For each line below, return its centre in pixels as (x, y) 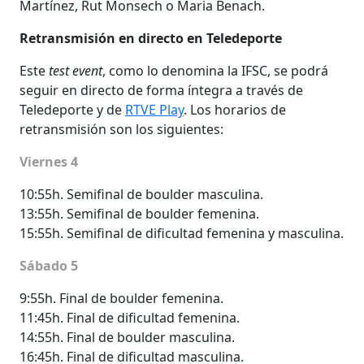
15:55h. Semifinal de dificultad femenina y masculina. (182, 233)
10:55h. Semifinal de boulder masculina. (141, 194)
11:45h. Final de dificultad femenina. (130, 317)
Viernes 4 (49, 161)
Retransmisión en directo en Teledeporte (151, 38)
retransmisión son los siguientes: (121, 129)
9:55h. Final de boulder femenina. (121, 298)
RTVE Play (154, 109)
